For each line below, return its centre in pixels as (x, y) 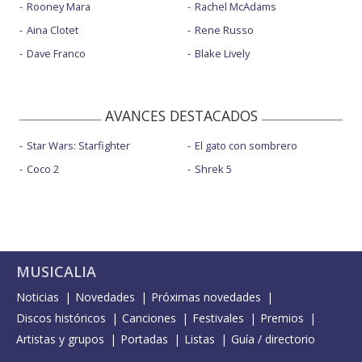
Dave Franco (56, 54)
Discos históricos (61, 318)
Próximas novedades (206, 297)
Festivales (218, 318)
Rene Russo (224, 30)
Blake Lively (222, 54)
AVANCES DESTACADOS (181, 116)
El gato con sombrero (246, 146)
